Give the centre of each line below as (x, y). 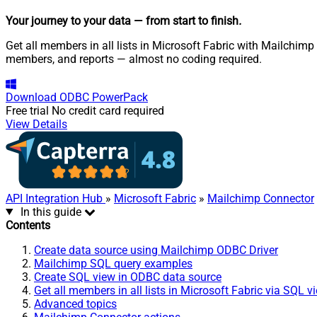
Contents (28, 225)
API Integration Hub (56, 198)
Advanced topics (75, 304)
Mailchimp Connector (261, 198)
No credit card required (108, 110)
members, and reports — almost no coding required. (134, 59)
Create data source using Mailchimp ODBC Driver (156, 250)
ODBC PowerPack (104, 97)
